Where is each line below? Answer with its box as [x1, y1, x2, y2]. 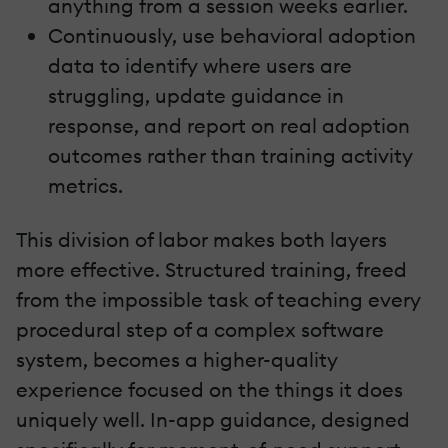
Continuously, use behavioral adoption [48, 22, 416, 48]
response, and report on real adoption [48, 112, 410, 138]
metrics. [48, 172, 123, 198]
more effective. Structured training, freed [16, 256, 407, 282]
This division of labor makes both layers [16, 226, 387, 252]
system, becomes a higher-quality [16, 346, 338, 372]
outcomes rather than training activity [48, 142, 413, 168]
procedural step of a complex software [16, 316, 384, 342]
